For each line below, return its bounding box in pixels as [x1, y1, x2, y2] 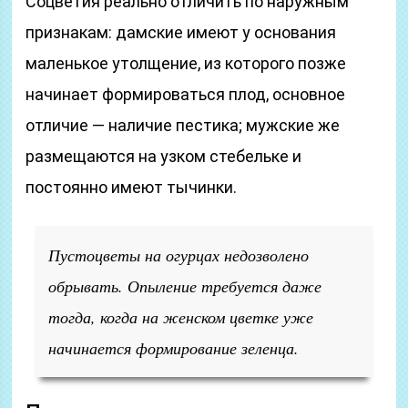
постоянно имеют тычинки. [25, 178, 238, 197]
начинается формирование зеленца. [48, 337, 300, 359]
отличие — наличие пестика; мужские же [25, 116, 341, 135]
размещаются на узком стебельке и [25, 147, 302, 166]
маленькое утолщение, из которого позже [25, 54, 347, 73]
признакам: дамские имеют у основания [25, 23, 337, 42]
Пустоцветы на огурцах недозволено [48, 244, 310, 266]
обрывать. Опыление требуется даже [48, 275, 322, 297]
